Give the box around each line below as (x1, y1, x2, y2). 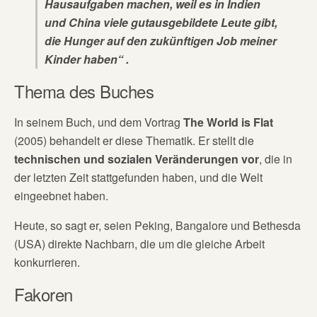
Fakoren (14, 282, 73, 306)
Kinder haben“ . (45, 51, 129, 67)
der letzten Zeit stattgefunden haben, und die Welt (14, 169, 263, 185)
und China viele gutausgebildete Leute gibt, (45, 14, 277, 30)
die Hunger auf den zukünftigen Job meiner (45, 33, 277, 49)
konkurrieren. (14, 254, 80, 270)
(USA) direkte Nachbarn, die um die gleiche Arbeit (14, 236, 265, 252)
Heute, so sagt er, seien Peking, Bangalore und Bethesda (14, 217, 301, 234)
